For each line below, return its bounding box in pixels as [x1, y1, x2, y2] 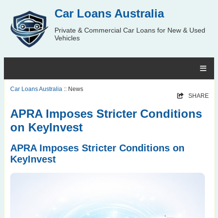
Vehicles [54, 34, 80, 42]
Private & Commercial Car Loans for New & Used [54, 26, 205, 34]
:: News [62, 86, 83, 92]
